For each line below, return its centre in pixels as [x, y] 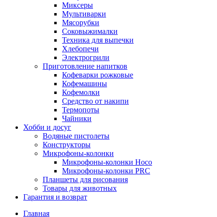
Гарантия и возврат [55, 197]
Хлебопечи [80, 49]
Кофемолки [81, 93]
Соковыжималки [90, 31]
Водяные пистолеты [76, 136]
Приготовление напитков [85, 66]
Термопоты [81, 110]
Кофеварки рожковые [98, 75]
